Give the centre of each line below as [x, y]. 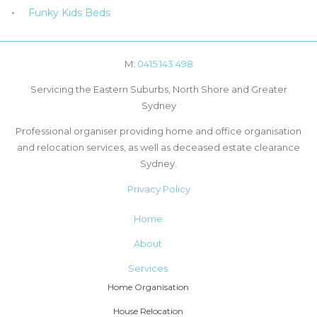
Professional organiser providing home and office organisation [158, 131]
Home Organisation [148, 287]
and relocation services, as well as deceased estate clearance [158, 147]
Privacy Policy [158, 189]
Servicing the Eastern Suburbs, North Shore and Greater [158, 89]
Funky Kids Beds [69, 12]
